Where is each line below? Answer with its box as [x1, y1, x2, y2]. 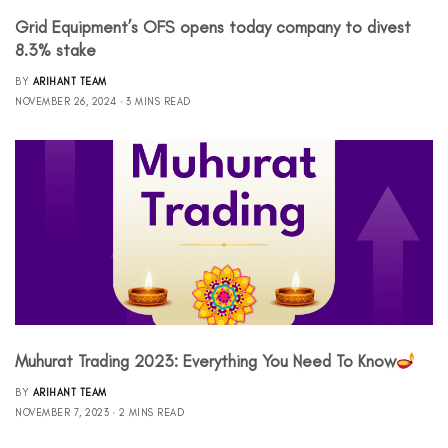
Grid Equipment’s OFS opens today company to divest [15, 16, 411, 37]
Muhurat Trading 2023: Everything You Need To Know [15, 350, 396, 371]
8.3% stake [15, 39, 96, 60]
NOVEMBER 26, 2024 [15, 94, 117, 108]
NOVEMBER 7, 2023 [15, 405, 109, 419]
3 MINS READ [126, 94, 191, 108]
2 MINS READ [118, 405, 184, 419]
